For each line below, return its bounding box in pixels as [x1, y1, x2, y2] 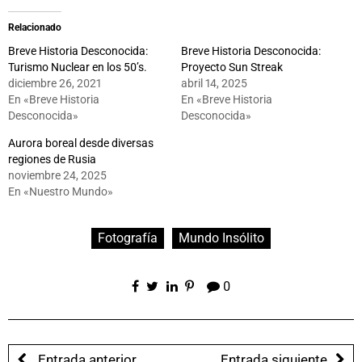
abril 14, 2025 [181, 76, 247, 90]
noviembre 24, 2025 [8, 168, 107, 182]
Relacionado [8, 21, 61, 33]
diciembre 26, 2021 [8, 76, 101, 90]
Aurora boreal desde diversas [8, 136, 154, 149]
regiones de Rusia [8, 152, 96, 166]
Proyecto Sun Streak [181, 60, 283, 74]
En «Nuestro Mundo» [8, 184, 113, 198]
